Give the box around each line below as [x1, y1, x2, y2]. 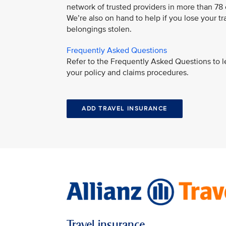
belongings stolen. [67, 24, 132, 34]
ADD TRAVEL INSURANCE [82, 105, 167, 112]
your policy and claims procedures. [67, 68, 189, 78]
